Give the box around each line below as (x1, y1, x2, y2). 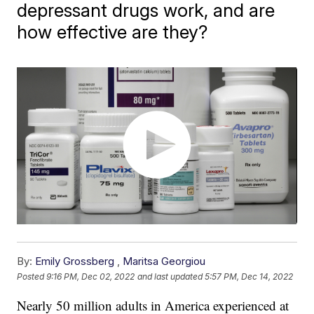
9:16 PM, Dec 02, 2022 (46, 271, 135, 282)
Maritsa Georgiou (123, 254, 206, 268)
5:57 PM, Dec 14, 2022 (205, 271, 294, 282)
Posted (17, 271, 47, 282)
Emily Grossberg (35, 254, 115, 268)
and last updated (137, 271, 203, 282)
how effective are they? (17, 21, 208, 43)
